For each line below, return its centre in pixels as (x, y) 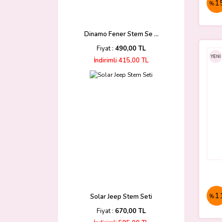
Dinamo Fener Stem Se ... (121, 34)
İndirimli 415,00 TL (121, 60)
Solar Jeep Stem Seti (121, 197)
